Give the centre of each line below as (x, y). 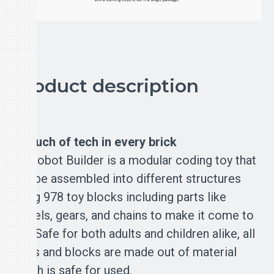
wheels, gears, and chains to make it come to (133, 215)
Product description (106, 86)
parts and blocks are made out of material (124, 252)
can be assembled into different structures (127, 178)
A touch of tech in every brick (94, 142)
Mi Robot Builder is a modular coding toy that (134, 160)
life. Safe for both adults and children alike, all (134, 233)
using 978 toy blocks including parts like (119, 197)
